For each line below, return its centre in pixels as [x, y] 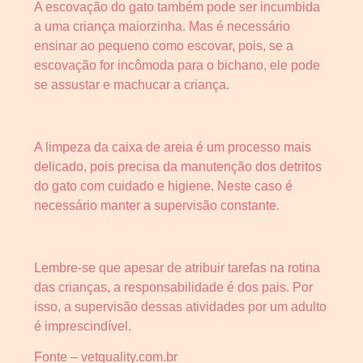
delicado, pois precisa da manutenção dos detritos [178, 166]
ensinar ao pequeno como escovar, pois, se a [164, 46]
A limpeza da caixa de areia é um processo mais [173, 147]
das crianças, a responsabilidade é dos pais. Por [173, 287]
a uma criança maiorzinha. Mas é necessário [162, 27]
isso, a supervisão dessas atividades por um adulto [180, 306]
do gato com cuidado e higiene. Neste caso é [163, 186]
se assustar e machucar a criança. [132, 85]
